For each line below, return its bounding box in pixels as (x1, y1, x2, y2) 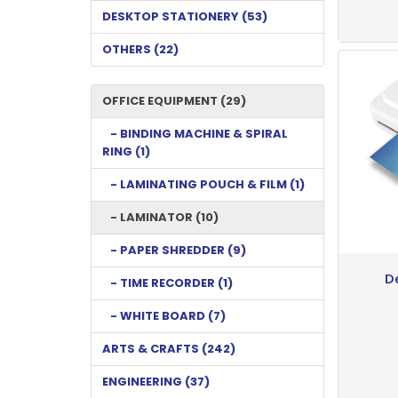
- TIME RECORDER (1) (102, 274, 233, 291)
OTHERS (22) (102, 40, 179, 58)
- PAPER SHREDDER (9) (102, 241, 246, 259)
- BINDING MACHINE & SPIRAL (102, 124, 288, 142)
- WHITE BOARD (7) (102, 306, 226, 324)
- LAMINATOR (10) (102, 208, 219, 226)
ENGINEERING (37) (102, 372, 210, 390)
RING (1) (102, 142, 150, 160)
